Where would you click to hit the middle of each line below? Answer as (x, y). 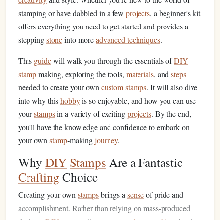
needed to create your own (60, 87)
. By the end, (171, 114)
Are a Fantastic (144, 162)
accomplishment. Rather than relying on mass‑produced (104, 208)
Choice (79, 177)
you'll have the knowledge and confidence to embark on (104, 127)
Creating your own (48, 195)
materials (140, 74)
